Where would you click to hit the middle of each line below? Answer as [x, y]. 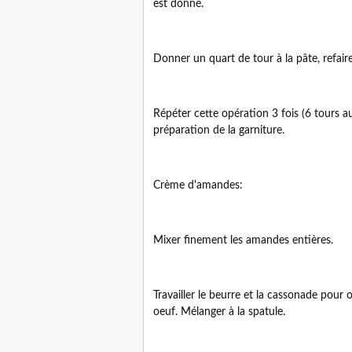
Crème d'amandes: [198, 186]
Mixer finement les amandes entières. [243, 241]
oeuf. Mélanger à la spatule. [219, 312]
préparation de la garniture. [219, 131]
